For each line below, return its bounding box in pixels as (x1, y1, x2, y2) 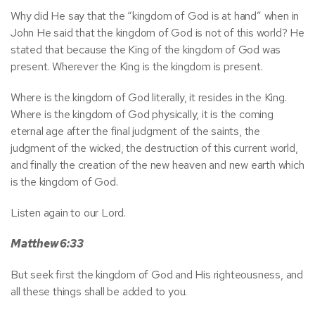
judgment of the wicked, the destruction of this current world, (11, 141, 298, 155)
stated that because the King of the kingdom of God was (11, 42, 281, 57)
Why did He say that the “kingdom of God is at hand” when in (11, 8, 300, 23)
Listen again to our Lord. (11, 205, 126, 220)
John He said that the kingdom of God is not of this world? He (11, 25, 304, 40)
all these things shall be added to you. (11, 284, 188, 299)
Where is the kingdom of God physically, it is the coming (11, 107, 274, 122)
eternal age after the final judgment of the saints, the (11, 124, 260, 139)
